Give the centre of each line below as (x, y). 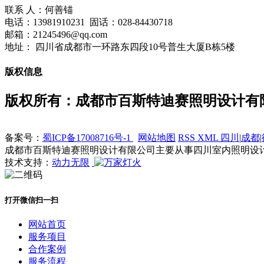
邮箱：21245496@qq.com (56, 34)
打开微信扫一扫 (32, 200)
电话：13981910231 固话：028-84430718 (89, 22)
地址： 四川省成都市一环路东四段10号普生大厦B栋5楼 (120, 47)
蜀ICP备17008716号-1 (88, 138)
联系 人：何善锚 (39, 9)
